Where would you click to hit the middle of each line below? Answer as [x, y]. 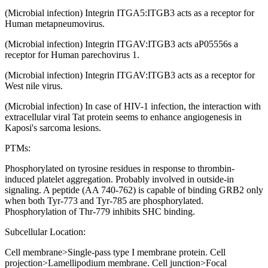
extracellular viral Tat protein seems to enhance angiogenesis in [123, 117]
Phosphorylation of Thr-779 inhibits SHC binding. [100, 212]
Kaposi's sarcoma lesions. [53, 128]
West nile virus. [34, 86]
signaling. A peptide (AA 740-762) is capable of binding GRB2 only [134, 190]
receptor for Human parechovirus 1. [72, 55]
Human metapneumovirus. [55, 24]
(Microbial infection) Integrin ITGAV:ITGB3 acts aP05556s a [121, 44]
